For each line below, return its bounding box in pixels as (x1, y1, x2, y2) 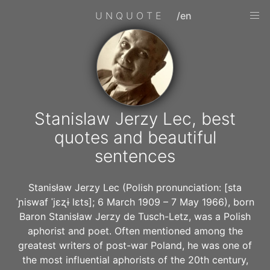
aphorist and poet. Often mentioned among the (27, 225, 243, 237)
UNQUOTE (95, 10, 165, 22)
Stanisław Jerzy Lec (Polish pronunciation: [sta (28, 181, 242, 193)
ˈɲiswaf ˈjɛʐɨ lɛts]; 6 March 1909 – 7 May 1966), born (16, 196, 254, 208)
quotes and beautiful (54, 127, 216, 148)
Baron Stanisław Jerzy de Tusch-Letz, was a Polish (19, 210, 251, 222)
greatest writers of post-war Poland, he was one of (18, 239, 252, 251)
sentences (95, 146, 175, 166)
